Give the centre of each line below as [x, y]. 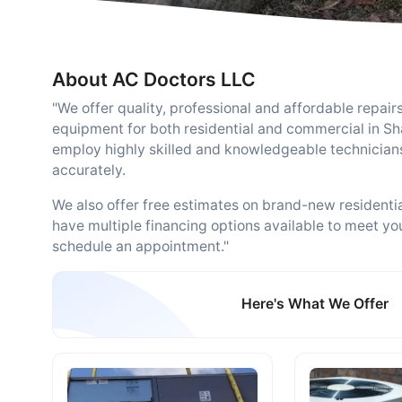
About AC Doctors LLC [154, 79]
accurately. [89, 170]
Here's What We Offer [315, 304]
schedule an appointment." [140, 246]
